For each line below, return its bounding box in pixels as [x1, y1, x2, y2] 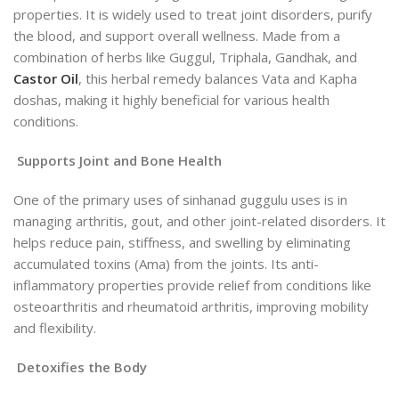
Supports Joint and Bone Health [13, 151, 222, 170]
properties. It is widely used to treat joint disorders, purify [13, 5, 372, 24]
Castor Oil [13, 69, 78, 88]
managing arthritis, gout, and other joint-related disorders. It [13, 212, 386, 231]
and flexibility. [13, 319, 96, 338]
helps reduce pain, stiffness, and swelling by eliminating [13, 233, 351, 252]
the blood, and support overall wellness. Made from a [13, 27, 340, 45]
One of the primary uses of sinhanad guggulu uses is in [13, 191, 347, 209]
